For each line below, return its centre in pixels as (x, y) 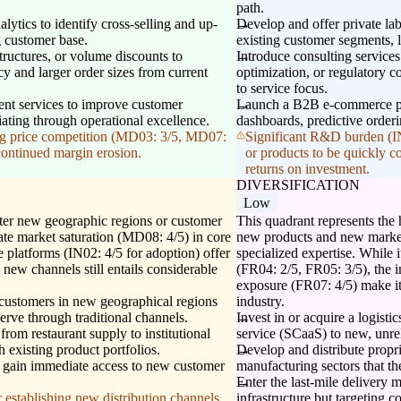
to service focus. (282, 89)
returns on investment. (307, 169)
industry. (260, 302)
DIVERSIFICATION (298, 185)
